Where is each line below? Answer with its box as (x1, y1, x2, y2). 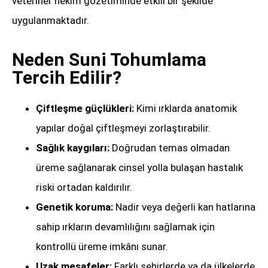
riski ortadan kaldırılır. (36, 181, 132, 194)
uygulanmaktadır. (12, 14, 89, 27)
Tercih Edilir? (12, 67, 121, 89)
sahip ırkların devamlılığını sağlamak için (36, 221, 215, 233)
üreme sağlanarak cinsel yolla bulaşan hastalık (36, 162, 243, 174)
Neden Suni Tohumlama (12, 49, 206, 71)
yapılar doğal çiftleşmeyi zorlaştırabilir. (36, 122, 211, 135)
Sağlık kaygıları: (36, 142, 109, 154)
